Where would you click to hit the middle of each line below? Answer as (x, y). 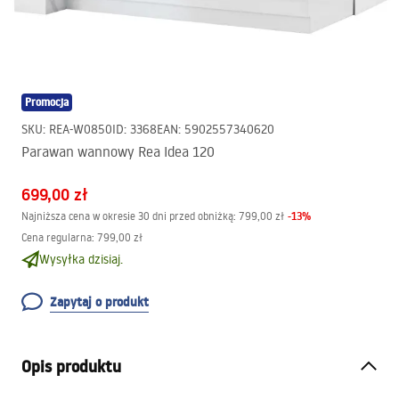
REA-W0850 (81, 129)
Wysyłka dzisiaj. (81, 259)
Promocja (47, 102)
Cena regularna (57, 237)
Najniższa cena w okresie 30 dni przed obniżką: (129, 216)
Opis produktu (71, 366)
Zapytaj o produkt (99, 302)
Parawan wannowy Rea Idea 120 (118, 151)
